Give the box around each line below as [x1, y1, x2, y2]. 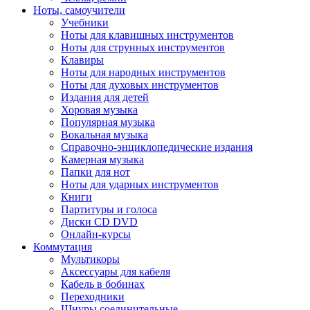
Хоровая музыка [61, 104, 138, 116]
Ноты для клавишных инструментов [61, 29, 234, 41]
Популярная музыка [61, 116, 155, 128]
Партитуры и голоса [61, 203, 157, 215]
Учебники [61, 17, 109, 28]
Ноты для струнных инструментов [61, 42, 225, 53]
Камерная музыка [61, 154, 144, 165]
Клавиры [61, 54, 104, 66]
